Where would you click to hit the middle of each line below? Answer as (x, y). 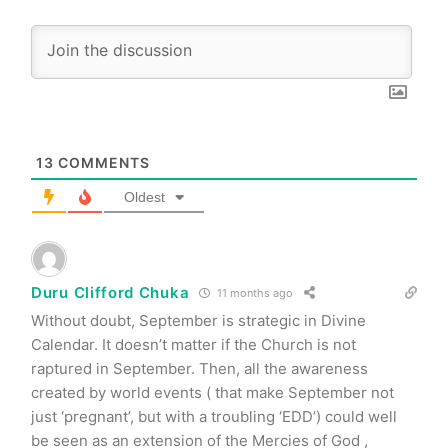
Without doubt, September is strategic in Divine (198, 320)
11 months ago (254, 293)
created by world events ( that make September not (212, 392)
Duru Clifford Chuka (110, 293)
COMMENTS (102, 162)
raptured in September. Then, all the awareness (199, 368)
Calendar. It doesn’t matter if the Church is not (193, 344)
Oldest (144, 196)
